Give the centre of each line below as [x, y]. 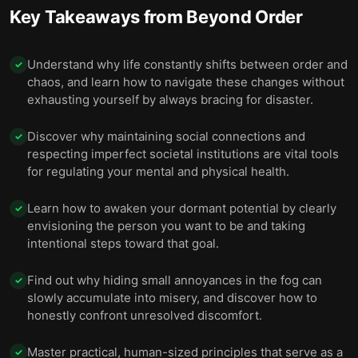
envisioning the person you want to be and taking [166, 226]
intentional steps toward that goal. [123, 243]
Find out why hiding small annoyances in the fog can [175, 280]
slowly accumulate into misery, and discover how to [172, 298]
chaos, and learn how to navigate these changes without [186, 82]
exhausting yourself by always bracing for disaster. [170, 99]
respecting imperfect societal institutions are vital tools [183, 154]
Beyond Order [245, 17]
